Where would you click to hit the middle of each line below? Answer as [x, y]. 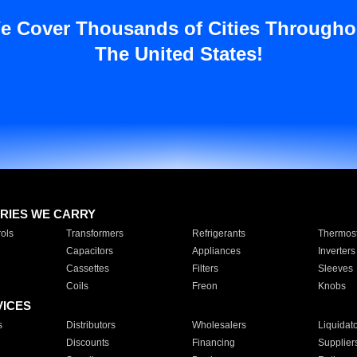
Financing [213, 343]
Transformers [94, 233]
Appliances [216, 251]
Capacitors [89, 251]
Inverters [336, 251]
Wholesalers [219, 325]
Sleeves [335, 269]
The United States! [178, 54]
